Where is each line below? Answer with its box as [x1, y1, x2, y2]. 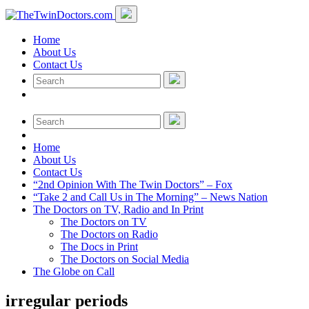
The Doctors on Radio [61, 228, 158, 240]
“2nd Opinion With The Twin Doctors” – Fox [33, 179, 232, 190]
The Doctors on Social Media [61, 253, 189, 265]
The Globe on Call [33, 266, 114, 277]
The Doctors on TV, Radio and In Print [33, 203, 203, 215]
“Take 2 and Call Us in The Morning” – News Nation [33, 191, 268, 203]
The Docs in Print [61, 241, 138, 252]
